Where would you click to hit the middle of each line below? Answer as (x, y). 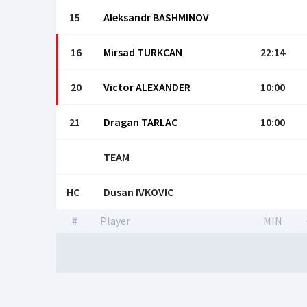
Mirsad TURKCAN (143, 52)
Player (115, 221)
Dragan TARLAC (140, 122)
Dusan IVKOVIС (138, 192)
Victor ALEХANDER (147, 87)
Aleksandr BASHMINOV (156, 17)
